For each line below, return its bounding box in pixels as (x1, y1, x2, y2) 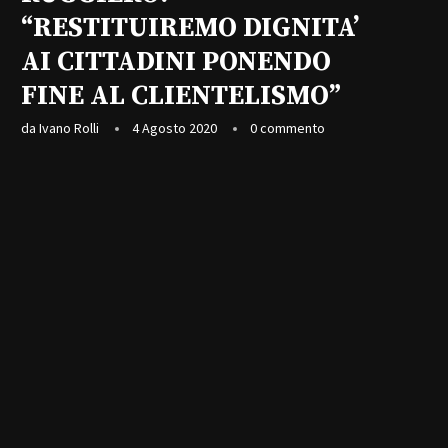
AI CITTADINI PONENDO (21, 45, 331, 79)
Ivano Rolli (39, 119, 99, 137)
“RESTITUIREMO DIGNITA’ (21, 11, 359, 45)
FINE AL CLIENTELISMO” (21, 79, 341, 113)
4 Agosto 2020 (132, 119, 217, 137)
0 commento (250, 119, 325, 137)
